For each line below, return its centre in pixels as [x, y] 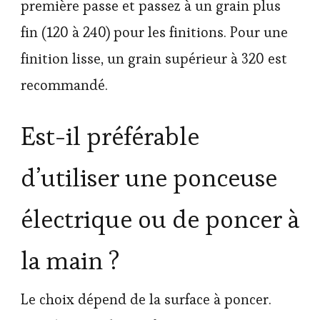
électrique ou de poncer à [160, 220]
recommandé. [64, 85]
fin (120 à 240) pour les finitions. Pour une [154, 32]
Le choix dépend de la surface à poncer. [146, 300]
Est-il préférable [110, 137]
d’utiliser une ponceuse [149, 178]
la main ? [70, 261]
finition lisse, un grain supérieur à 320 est [154, 58]
